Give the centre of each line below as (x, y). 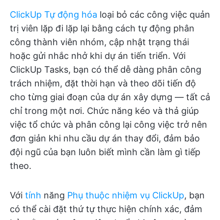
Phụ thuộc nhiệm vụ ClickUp (126, 195)
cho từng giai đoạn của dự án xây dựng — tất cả (110, 97)
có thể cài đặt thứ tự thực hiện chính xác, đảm (106, 209)
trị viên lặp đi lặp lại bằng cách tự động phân (102, 28)
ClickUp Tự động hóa (54, 14)
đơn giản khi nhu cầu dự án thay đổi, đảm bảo (105, 138)
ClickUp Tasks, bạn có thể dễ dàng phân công (106, 69)
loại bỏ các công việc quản (154, 14)
